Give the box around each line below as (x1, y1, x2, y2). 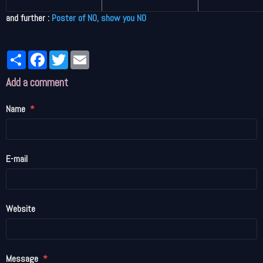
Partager (26, 49, 57, 61)
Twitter (68, 49, 95, 61)
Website (6, 203, 35, 215)
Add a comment (6, 75, 68, 90)
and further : (6, 12, 52, 24)
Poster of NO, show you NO (52, 12, 146, 24)
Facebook (47, 49, 80, 61)
